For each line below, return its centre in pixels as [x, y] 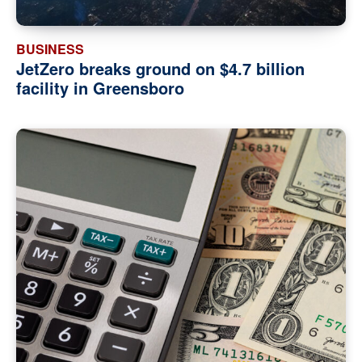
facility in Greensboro [100, 88]
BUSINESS [50, 49]
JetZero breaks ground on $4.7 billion [160, 69]
